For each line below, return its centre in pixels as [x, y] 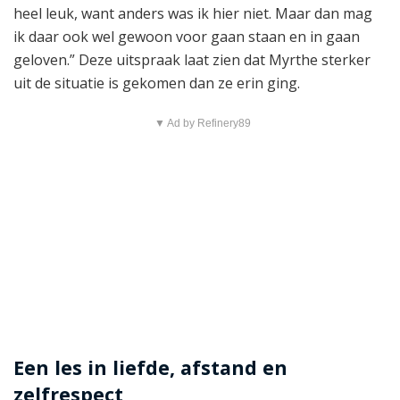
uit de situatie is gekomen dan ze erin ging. [157, 83]
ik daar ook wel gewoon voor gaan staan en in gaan [187, 36]
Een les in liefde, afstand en [150, 368]
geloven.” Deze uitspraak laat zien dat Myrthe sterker [192, 59]
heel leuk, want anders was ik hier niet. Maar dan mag [193, 13]
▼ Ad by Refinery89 [202, 123]
